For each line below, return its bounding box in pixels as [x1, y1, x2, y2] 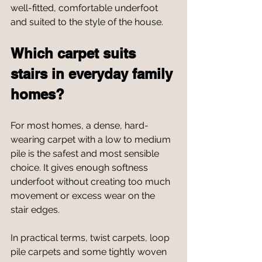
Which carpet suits [11, 45, 140, 61]
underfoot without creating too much [11, 176, 173, 187]
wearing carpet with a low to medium [11, 134, 173, 145]
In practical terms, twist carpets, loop [11, 232, 172, 243]
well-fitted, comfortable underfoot [11, 2, 160, 13]
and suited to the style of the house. [11, 16, 163, 27]
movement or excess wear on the [11, 190, 157, 201]
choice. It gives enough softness [11, 162, 150, 173]
